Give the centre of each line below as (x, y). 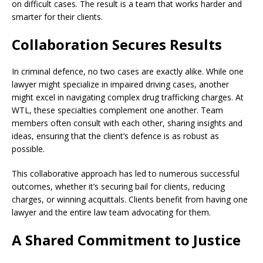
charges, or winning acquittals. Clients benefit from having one (130, 199)
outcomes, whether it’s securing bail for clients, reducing (118, 186)
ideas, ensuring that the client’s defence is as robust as (115, 136)
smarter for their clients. (57, 16)
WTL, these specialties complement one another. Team (117, 110)
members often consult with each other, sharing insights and (127, 123)
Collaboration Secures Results (117, 44)
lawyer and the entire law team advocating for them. (111, 212)
